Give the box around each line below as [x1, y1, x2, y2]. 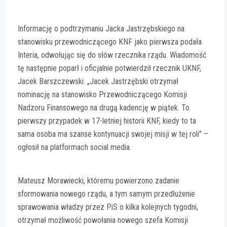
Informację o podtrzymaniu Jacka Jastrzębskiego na [18, 24, 184, 34]
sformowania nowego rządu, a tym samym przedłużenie [18, 189, 195, 199]
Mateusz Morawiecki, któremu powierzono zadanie [18, 176, 179, 186]
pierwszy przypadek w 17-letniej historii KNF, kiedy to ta [18, 116, 196, 126]
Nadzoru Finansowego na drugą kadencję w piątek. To [18, 103, 190, 113]
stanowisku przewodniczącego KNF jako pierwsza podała [18, 37, 202, 47]
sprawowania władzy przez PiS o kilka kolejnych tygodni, [18, 202, 198, 212]
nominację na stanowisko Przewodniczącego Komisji [18, 90, 187, 100]
